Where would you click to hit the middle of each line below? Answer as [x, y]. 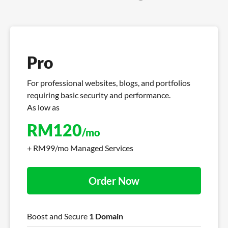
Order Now [114, 181]
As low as [43, 107]
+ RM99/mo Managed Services [80, 148]
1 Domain [106, 216]
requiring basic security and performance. [99, 95]
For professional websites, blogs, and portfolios [109, 83]
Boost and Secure [58, 216]
